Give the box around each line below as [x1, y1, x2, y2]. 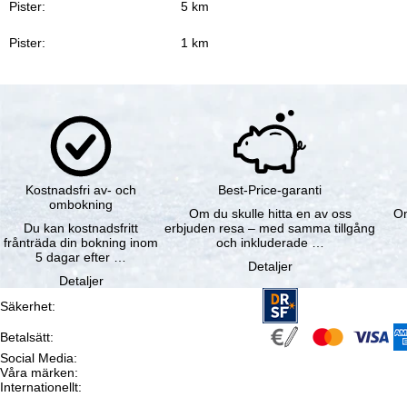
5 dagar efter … [35, 250, 127, 265]
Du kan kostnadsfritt [24, 221, 139, 236]
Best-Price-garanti [218, 183, 323, 198]
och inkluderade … [215, 235, 324, 251]
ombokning [49, 197, 114, 213]
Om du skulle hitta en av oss [188, 206, 352, 222]
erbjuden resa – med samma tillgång [164, 221, 376, 236]
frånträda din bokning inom [4, 235, 159, 251]
